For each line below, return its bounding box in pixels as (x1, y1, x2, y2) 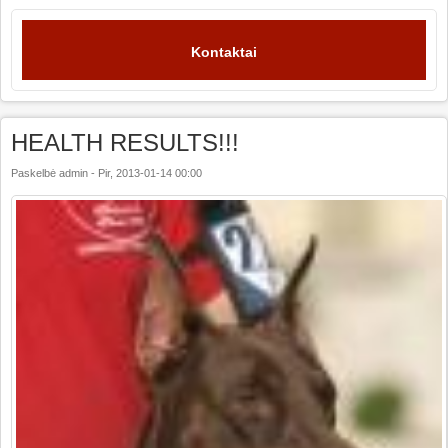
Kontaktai (191, 44, 257, 61)
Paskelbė (11, 167, 59, 180)
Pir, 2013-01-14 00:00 (98, 167, 202, 180)
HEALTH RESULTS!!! (11, 129, 239, 157)
